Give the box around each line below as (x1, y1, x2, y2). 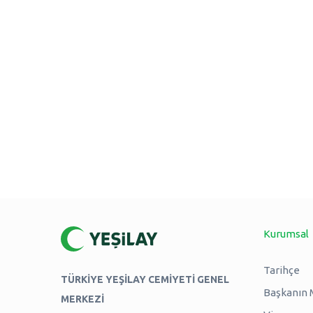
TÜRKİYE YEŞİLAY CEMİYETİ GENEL (61, 274, 229, 285)
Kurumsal (263, 228, 309, 240)
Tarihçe (263, 264, 300, 276)
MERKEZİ (61, 293, 104, 305)
